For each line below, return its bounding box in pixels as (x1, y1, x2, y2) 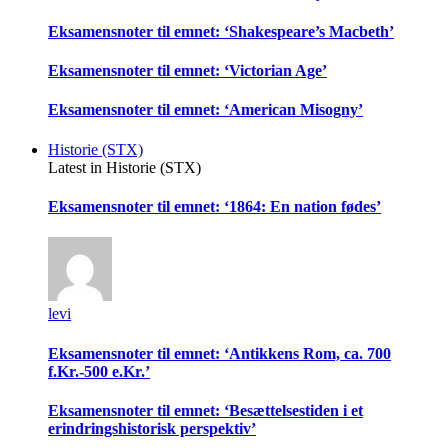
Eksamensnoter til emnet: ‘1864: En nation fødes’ (48, 198, 381, 215)
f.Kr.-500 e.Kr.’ (48, 362, 150, 380)
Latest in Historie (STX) (48, 158, 201, 176)
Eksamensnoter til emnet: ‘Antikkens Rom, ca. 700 (48, 344, 391, 362)
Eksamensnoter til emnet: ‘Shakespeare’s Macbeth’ (48, 22, 394, 40)
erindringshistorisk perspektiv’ (48, 419, 256, 437)
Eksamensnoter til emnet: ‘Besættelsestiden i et (48, 401, 363, 419)
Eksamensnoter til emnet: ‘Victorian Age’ (48, 62, 327, 80)
